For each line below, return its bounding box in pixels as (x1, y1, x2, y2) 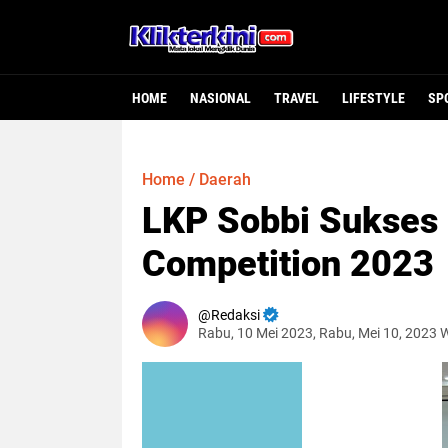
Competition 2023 (142, 243, 434, 285)
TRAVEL (274, 90, 319, 106)
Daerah (199, 170, 251, 189)
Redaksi (211, 307, 260, 323)
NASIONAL (190, 90, 251, 106)
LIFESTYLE (342, 90, 405, 106)
